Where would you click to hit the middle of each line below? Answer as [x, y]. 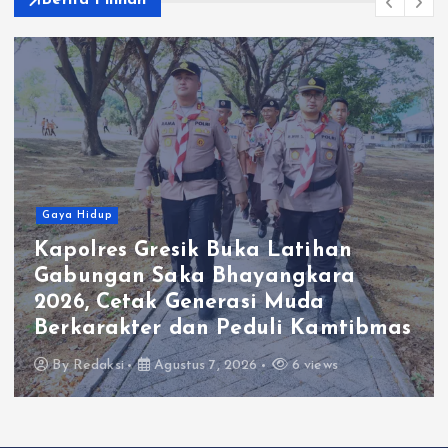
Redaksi [98, 366]
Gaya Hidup [77, 215]
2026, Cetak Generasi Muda [179, 303]
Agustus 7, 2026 [204, 366]
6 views [312, 366]
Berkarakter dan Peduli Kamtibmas [223, 329]
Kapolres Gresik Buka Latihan [193, 251]
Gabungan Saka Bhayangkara [195, 277]
